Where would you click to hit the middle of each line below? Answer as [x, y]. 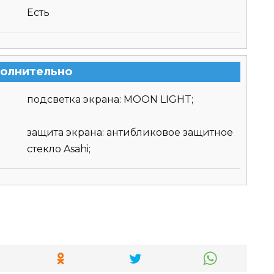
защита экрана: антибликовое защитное [130, 133]
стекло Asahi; [59, 149]
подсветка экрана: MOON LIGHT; [110, 100]
